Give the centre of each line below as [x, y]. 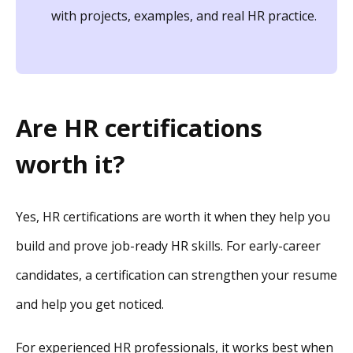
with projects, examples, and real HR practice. [184, 15]
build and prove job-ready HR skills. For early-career [168, 245]
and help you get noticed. [90, 304]
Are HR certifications [139, 128]
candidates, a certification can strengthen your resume [176, 275]
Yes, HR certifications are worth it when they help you [173, 216]
